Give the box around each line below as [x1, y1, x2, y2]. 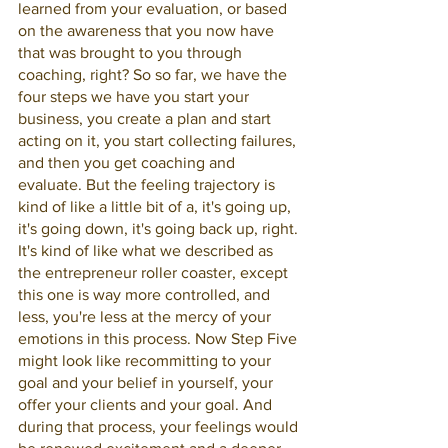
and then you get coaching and [18, 154, 239, 171]
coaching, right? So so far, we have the [18, 66, 291, 83]
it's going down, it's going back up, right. [18, 220, 302, 237]
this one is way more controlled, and [18, 286, 274, 303]
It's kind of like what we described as [18, 242, 277, 259]
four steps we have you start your [18, 88, 253, 105]
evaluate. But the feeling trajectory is [18, 176, 279, 193]
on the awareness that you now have [18, 22, 278, 39]
